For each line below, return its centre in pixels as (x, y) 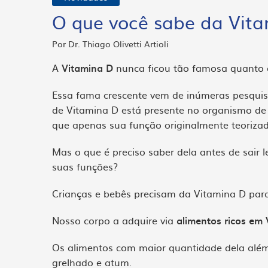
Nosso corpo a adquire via (114, 220)
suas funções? (85, 166)
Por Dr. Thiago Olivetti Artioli (110, 44)
